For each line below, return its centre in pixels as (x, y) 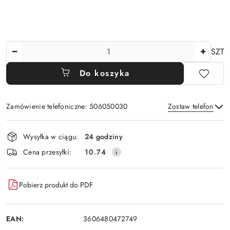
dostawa (27, 156)
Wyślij (115, 152)
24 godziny (104, 136)
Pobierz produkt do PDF (56, 185)
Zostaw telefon (190, 106)
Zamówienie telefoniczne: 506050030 (67, 106)
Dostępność (36, 127)
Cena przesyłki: (47, 152)
